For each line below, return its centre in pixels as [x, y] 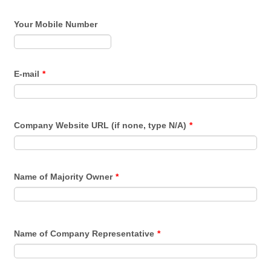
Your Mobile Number [56, 24]
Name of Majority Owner [64, 176]
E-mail [27, 73]
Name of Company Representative [84, 233]
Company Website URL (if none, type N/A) [100, 125]
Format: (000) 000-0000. [161, 38]
